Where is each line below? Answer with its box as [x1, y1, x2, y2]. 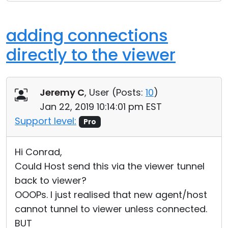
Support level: [15, 115, 76, 127]
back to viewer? [15, 174, 87, 187]
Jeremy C [40, 86, 84, 99]
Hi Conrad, [15, 146, 62, 158]
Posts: [116, 86, 143, 99]
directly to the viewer [6, 43, 176, 66]
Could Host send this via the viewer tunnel [15, 160, 205, 173]
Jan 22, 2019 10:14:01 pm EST [40, 100, 162, 113]
